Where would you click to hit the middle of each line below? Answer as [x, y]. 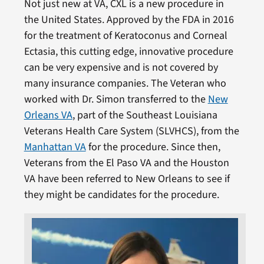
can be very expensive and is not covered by [121, 67]
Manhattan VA [55, 147]
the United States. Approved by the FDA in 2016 [129, 19]
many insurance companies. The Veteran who [125, 83]
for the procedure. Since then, [153, 147]
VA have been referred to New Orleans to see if [127, 179]
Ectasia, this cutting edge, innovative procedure [128, 51]
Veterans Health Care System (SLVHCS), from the [131, 131]
